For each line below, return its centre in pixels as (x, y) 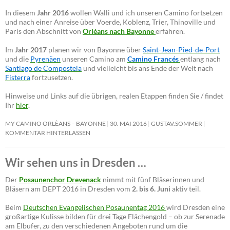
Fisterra (18, 78)
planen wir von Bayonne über (95, 50)
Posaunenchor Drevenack (60, 180)
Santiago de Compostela (43, 68)
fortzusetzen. (52, 78)
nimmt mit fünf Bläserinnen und (153, 180)
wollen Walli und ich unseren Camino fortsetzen (146, 13)
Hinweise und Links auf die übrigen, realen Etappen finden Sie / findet (114, 96)
